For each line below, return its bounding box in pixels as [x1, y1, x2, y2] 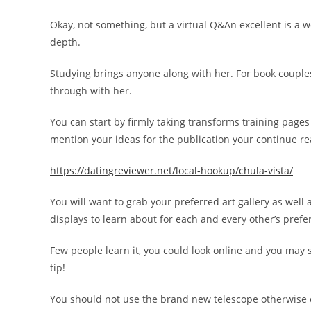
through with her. [50, 84, 132, 97]
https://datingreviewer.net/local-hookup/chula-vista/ [50, 164, 293, 177]
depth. [50, 35, 81, 49]
